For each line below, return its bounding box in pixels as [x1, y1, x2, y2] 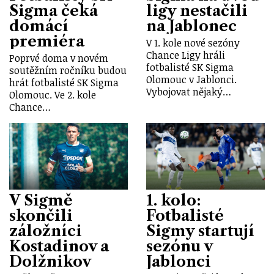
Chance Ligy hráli [146, 48, 225, 62]
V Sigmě [9, 191, 73, 209]
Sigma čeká [9, 1, 98, 20]
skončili [9, 206, 73, 224]
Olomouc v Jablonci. [146, 72, 237, 86]
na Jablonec [146, 17, 237, 35]
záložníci [9, 221, 82, 240]
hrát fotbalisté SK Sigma [9, 75, 119, 89]
